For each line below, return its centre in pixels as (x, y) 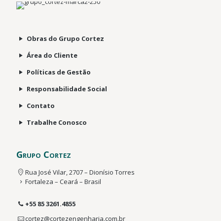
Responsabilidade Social (67, 89)
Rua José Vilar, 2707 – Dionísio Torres (80, 172)
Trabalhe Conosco (57, 122)
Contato (41, 105)
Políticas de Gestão (59, 72)
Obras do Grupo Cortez (66, 38)
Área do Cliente (52, 55)
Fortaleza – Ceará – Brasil (63, 181)
